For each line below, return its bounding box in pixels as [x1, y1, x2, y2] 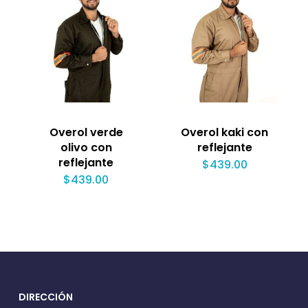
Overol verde [49, 124, 123, 141]
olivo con [60, 140, 112, 156]
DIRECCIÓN [18, 290, 73, 305]
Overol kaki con [181, 124, 269, 141]
